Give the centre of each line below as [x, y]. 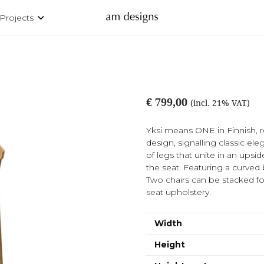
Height [170, 245]
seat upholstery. [179, 192]
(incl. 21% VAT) [220, 103]
